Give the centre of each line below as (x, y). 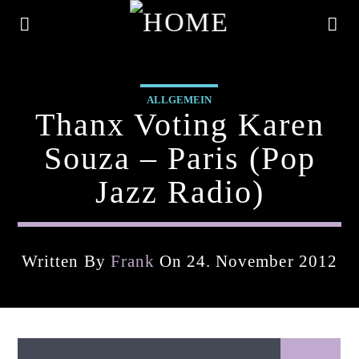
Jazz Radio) (179, 192)
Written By (66, 261)
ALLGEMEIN (179, 100)
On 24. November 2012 (246, 261)
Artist (34, 345)
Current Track (54, 301)
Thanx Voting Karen (179, 125)
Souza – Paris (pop (179, 158)
